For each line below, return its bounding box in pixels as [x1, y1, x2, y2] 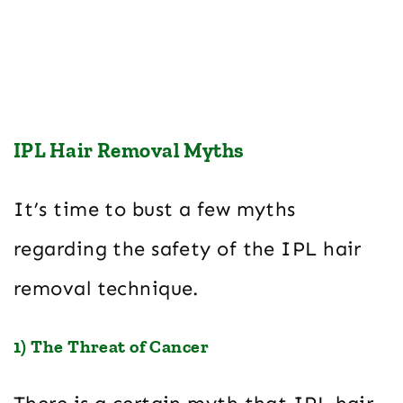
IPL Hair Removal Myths [13, 138, 245, 164]
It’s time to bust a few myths [13, 197, 296, 222]
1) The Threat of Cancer [13, 336, 210, 358]
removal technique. [13, 276, 199, 301]
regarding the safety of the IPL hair [13, 237, 362, 262]
